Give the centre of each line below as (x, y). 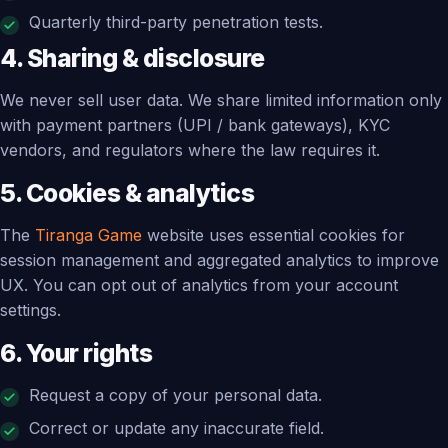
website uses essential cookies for (273, 234)
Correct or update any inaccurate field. (176, 428)
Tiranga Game (88, 234)
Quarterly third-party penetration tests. (175, 22)
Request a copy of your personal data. (175, 394)
